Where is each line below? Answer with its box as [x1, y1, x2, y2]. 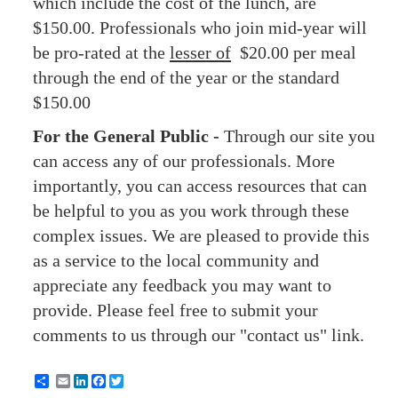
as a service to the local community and [33, 251, 319, 270]
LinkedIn [88, 373, 132, 389]
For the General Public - [33, 126, 224, 146]
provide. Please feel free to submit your [33, 300, 318, 320]
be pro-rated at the [33, 43, 170, 62]
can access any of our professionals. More [33, 151, 335, 171]
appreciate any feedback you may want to [33, 275, 331, 295]
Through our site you [224, 126, 375, 146]
